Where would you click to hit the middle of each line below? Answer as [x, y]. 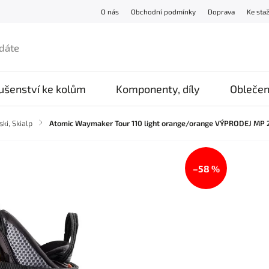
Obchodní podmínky [164, 11]
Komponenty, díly [158, 89]
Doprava [222, 11]
